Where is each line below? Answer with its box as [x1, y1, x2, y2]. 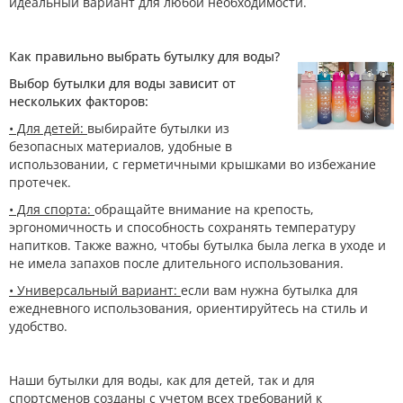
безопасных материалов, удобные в [9, 138, 232, 155]
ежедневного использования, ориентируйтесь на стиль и [9, 300, 368, 317]
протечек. [9, 174, 71, 191]
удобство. [9, 318, 67, 335]
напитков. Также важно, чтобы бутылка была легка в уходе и [9, 237, 386, 254]
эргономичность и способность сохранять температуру [9, 219, 355, 236]
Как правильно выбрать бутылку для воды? [9, 48, 280, 65]
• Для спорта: [9, 201, 94, 218]
